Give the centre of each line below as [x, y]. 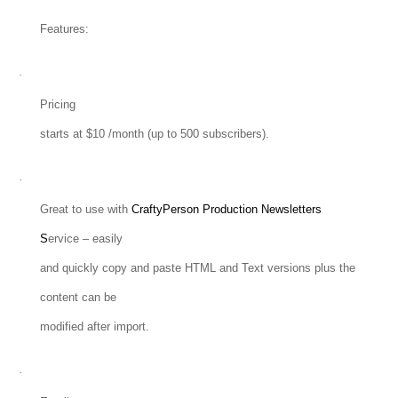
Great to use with [85, 210]
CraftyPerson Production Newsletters [226, 210]
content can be [78, 298]
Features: [64, 29]
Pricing [57, 105]
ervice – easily [85, 239]
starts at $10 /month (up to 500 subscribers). [154, 134]
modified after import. [94, 327]
